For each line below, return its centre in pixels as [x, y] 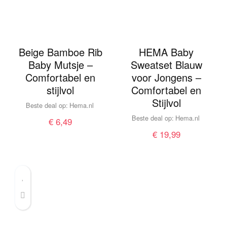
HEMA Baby [166, 52]
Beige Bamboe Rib [60, 52]
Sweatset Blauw [166, 64]
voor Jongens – [166, 77]
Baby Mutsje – [60, 64]
